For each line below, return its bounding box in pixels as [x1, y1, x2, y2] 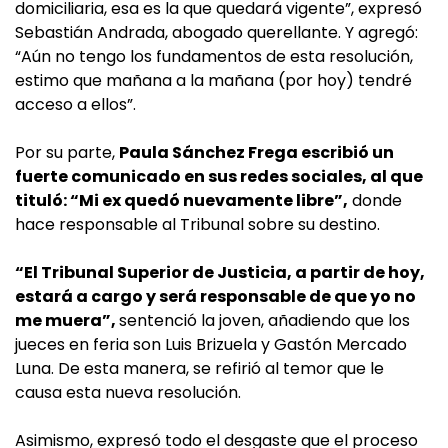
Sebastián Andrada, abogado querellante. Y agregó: [15, 21, 418, 44]
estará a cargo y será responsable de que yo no [15, 285, 416, 308]
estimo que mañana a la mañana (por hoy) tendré [15, 69, 412, 92]
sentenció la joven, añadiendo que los [119, 309, 410, 332]
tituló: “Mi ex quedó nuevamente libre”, [15, 189, 348, 212]
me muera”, [15, 309, 119, 332]
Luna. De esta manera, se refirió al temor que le [15, 357, 384, 380]
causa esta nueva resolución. [15, 381, 241, 404]
